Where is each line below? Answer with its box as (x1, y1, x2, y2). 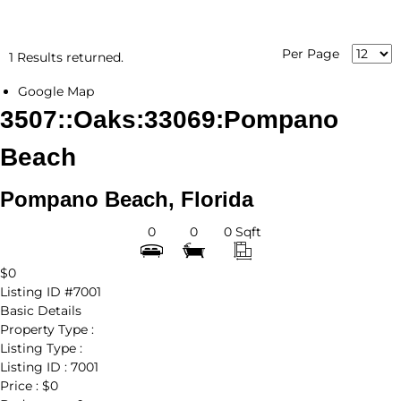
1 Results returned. (9, 49, 124, 66)
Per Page (282, 46, 343, 63)
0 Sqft (224, 224, 261, 241)
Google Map (18, 83, 94, 100)
